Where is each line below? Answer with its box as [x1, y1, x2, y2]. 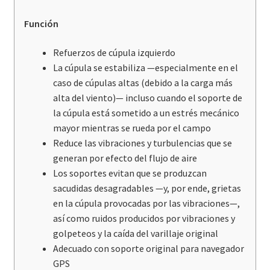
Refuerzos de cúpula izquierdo [52, 46, 175, 58]
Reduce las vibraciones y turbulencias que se [52, 136, 232, 149]
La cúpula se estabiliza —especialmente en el [52, 61, 238, 74]
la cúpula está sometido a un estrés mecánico [52, 106, 239, 119]
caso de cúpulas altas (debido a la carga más [52, 76, 233, 89]
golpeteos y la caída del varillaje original [52, 227, 218, 239]
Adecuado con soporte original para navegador [52, 242, 244, 254]
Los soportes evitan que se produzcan [52, 166, 207, 179]
